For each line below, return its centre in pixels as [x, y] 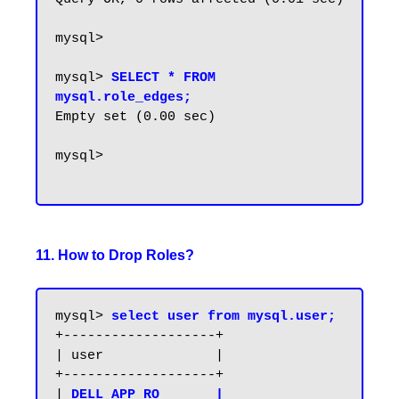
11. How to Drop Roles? [115, 255]
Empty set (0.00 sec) [135, 117]
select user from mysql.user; [224, 317]
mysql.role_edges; [123, 98]
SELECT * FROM [163, 78]
